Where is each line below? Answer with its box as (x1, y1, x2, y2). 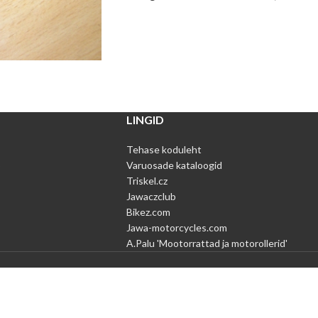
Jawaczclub (126, 190, 176, 202)
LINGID (126, 113, 164, 126)
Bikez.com (126, 206, 170, 218)
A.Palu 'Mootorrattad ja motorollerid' (126, 237, 287, 249)
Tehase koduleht (126, 143, 202, 155)
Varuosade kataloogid (126, 159, 222, 171)
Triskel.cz (126, 175, 168, 187)
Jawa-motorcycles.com (126, 221, 227, 234)
